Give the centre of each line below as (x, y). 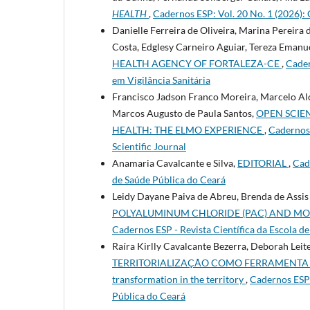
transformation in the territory (179, 279)
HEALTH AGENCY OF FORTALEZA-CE (197, 63)
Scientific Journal (149, 146)
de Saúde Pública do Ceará (169, 179)
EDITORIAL (263, 163)
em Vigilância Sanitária (161, 80)
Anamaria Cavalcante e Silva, (175, 163)
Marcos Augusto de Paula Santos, (184, 113)
